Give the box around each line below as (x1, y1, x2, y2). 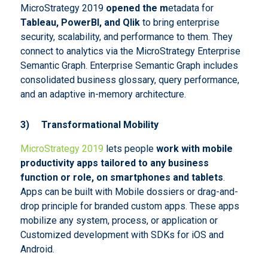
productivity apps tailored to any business (20, 157, 209, 169)
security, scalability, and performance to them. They (20, 31, 233, 43)
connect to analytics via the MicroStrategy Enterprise (20, 45, 240, 57)
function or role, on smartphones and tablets (20, 172, 223, 184)
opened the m (105, 2, 168, 14)
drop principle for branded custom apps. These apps (20, 200, 239, 212)
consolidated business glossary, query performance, (20, 74, 239, 86)
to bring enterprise (142, 17, 220, 29)
